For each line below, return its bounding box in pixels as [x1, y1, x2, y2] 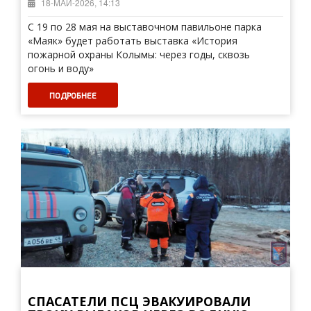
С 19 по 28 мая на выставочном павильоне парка [28, 20, 262, 33]
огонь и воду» [28, 62, 94, 75]
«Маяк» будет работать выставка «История [28, 34, 237, 47]
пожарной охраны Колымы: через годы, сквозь [28, 48, 250, 61]
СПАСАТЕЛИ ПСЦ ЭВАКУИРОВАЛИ [28, 293, 251, 310]
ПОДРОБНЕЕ [49, 90, 96, 100]
